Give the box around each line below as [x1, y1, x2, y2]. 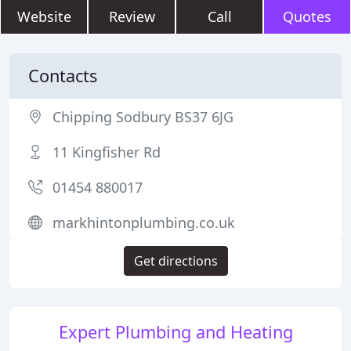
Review [108, 7, 155, 26]
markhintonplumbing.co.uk [52, 213, 235, 232]
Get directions [133, 252, 218, 270]
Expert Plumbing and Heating [58, 320, 293, 343]
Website [16, 7, 71, 26]
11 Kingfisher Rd [52, 143, 161, 161]
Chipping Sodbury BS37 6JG [52, 107, 233, 126]
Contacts [28, 64, 97, 87]
